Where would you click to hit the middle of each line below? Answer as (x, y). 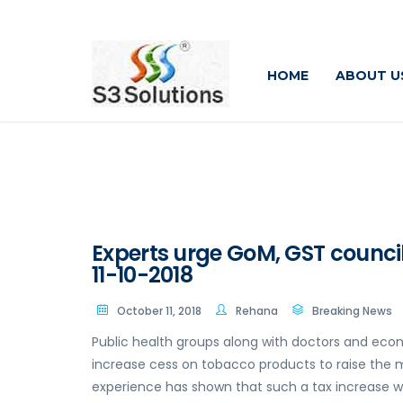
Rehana (257, 311)
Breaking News (352, 311)
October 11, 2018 (159, 311)
